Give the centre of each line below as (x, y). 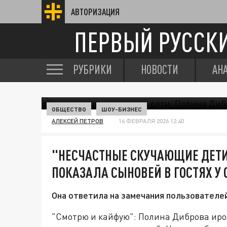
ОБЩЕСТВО (69, 109)
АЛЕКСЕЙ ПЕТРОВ (78, 121)
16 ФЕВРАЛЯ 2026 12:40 (151, 121)
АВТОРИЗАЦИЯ (95, 12)
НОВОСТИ (160, 69)
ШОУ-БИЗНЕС (122, 109)
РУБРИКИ (92, 69)
